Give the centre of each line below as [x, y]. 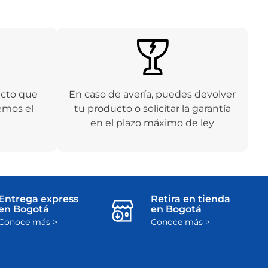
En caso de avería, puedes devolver [153, 95]
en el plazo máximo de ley [153, 123]
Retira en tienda [190, 199]
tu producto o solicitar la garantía [152, 109]
